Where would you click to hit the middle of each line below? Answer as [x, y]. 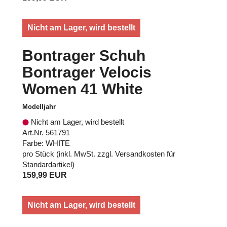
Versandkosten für [145, 154]
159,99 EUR [45, 175]
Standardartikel [47, 164]
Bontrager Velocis [87, 72]
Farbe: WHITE [46, 143]
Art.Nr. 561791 [46, 132]
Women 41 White [83, 89]
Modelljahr [39, 106]
